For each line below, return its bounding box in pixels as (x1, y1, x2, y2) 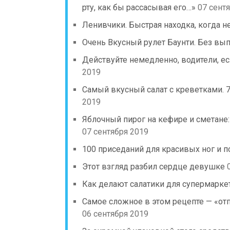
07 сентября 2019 (82, 126, 148, 137)
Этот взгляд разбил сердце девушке (82, 161, 225, 171)
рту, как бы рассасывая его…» (82, 2, 196, 12)
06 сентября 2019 (82, 208, 148, 219)
